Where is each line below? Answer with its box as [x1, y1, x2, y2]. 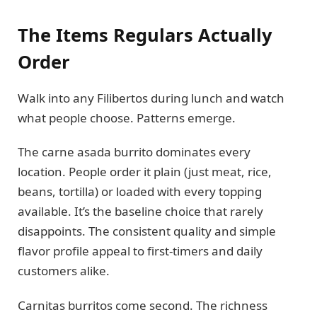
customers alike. [18, 263, 110, 279]
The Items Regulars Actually [18, 22, 272, 47]
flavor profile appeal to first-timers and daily [18, 243, 263, 260]
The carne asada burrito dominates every [18, 144, 250, 161]
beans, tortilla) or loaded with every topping [18, 183, 262, 200]
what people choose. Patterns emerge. [18, 110, 236, 127]
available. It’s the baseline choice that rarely [18, 203, 263, 220]
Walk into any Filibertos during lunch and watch [18, 90, 284, 107]
